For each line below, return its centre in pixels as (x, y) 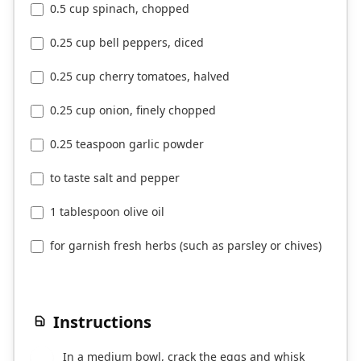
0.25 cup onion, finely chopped (133, 110)
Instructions (102, 322)
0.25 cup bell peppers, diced (127, 42)
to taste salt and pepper (115, 178)
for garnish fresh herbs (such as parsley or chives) (186, 245)
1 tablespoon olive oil (107, 212)
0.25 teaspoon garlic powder (127, 144)
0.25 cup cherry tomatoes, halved (140, 76)
